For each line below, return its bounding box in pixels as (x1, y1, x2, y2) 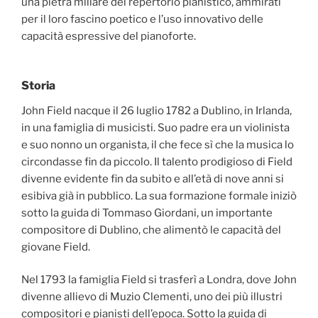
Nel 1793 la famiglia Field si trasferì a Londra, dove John (21, 273, 297, 287)
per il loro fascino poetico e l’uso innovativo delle (21, 13, 263, 26)
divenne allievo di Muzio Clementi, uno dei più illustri (21, 290, 283, 304)
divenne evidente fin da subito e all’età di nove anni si (21, 172, 284, 185)
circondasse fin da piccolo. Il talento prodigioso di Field (21, 155, 292, 168)
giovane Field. (21, 240, 90, 253)
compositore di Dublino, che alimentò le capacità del (21, 223, 281, 236)
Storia (21, 78, 55, 92)
